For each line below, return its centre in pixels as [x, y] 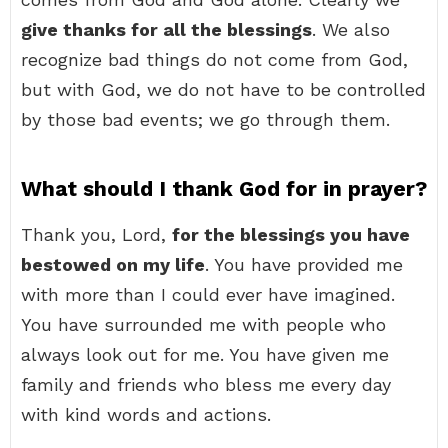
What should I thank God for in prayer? [224, 188]
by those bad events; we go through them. [205, 119]
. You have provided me [304, 264]
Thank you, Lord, [96, 234]
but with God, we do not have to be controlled [223, 89]
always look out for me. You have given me [205, 354]
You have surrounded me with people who [203, 324]
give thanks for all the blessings [166, 29]
